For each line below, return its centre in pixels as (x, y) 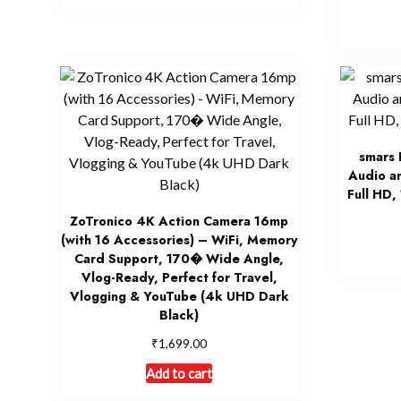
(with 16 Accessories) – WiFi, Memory (179, 239)
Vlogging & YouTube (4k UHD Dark (179, 296)
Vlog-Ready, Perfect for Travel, (179, 277)
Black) (179, 315)
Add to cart (179, 373)
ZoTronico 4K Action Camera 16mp (179, 221)
